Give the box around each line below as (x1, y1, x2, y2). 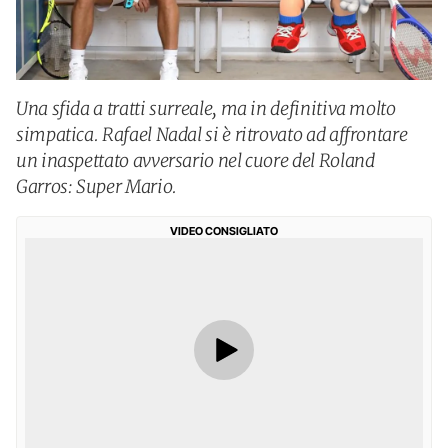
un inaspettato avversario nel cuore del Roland (16, 149, 375, 172)
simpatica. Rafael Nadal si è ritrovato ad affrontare (16, 123, 408, 146)
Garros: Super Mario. (16, 175, 177, 198)
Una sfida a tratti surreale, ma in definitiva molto (16, 97, 396, 120)
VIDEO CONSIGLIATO (170, 224, 278, 238)
